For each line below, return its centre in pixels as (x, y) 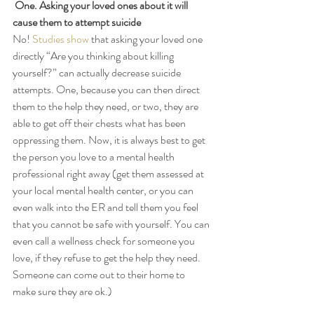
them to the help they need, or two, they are (107, 106)
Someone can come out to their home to (100, 274)
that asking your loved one (147, 39)
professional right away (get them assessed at (109, 173)
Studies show (61, 39)
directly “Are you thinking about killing (94, 55)
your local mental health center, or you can (104, 190)
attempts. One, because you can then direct (107, 89)
